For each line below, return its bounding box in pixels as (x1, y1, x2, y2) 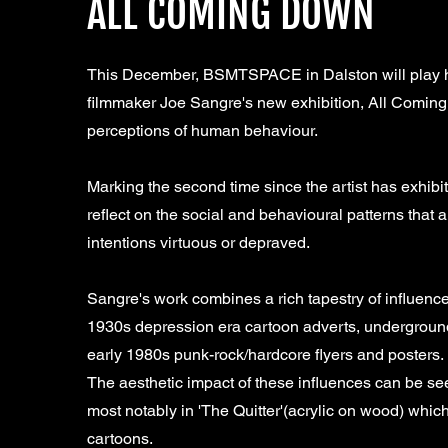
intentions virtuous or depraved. (87, 233, 310, 252)
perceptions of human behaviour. (87, 121, 318, 140)
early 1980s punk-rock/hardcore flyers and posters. (87, 345, 444, 364)
